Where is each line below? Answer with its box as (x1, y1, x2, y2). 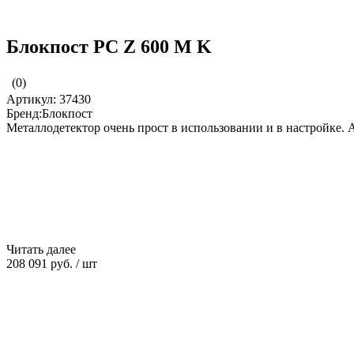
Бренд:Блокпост (6, 106, 92, 120)
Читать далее (6, 242, 79, 256)
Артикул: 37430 (6, 92, 91, 106)
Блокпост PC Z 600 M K (6, 36, 212, 57)
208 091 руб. (6, 256, 76, 270)
